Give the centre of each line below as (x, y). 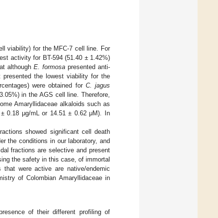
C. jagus (98, 86)
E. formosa (49, 67)
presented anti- (88, 67)
